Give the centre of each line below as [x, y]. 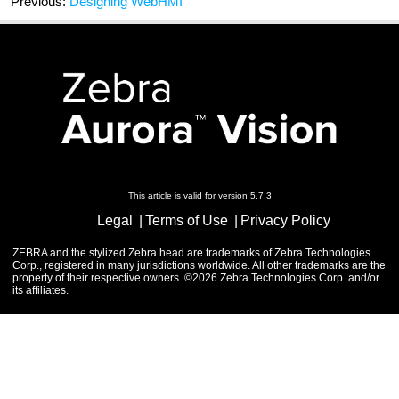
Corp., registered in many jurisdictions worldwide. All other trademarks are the [199, 266]
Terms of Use [187, 221]
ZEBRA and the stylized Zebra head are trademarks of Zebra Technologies [191, 253]
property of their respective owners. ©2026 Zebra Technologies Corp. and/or [196, 278]
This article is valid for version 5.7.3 [199, 196]
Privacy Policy [285, 221]
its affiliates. [41, 291]
